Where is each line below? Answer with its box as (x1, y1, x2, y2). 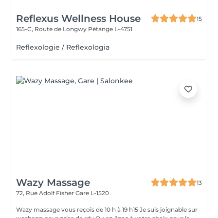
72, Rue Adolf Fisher (16, 189, 75, 197)
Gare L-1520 (75, 189, 109, 197)
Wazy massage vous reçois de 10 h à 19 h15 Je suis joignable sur (16, 206, 140, 213)
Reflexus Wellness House (16, 13, 141, 24)
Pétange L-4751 (88, 25, 132, 33)
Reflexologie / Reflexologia (16, 43, 109, 52)
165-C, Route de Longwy (16, 25, 88, 33)
